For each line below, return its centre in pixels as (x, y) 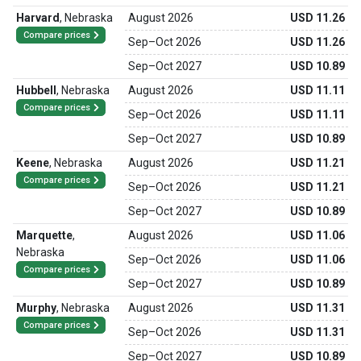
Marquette (44, 235)
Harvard (38, 18)
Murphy (36, 308)
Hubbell (36, 90)
